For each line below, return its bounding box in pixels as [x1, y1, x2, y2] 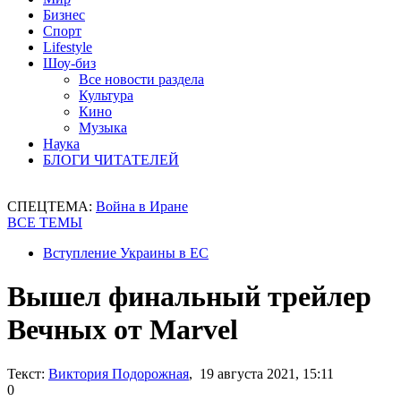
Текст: [7, 365, 45, 381]
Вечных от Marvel [7, 313, 238, 346]
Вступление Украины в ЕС [43, 245, 209, 260]
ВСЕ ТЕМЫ [7, 215, 82, 230]
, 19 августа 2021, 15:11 [189, 365, 334, 381]
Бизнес [43, 7, 85, 22]
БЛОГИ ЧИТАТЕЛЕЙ [43, 152, 179, 167]
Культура [79, 88, 133, 103]
